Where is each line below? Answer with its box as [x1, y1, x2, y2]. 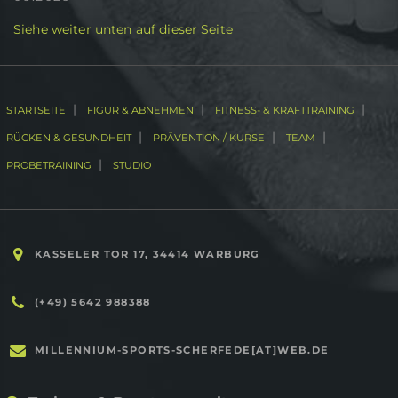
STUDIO [113, 158, 151, 171]
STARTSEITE [6, 103, 66, 116]
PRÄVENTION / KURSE [153, 131, 265, 144]
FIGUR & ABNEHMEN [87, 103, 194, 116]
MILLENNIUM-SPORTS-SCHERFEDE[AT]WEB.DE [30, 344, 330, 357]
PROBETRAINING [6, 158, 92, 171]
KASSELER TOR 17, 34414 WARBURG [30, 248, 260, 261]
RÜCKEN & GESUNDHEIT [6, 131, 131, 144]
